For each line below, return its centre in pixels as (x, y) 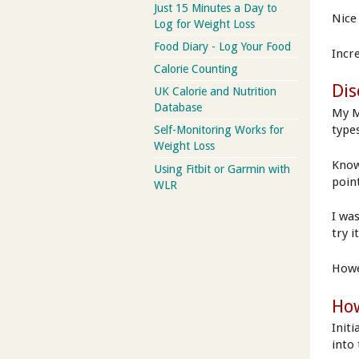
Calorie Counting (196, 69)
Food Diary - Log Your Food (222, 46)
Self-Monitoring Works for (219, 130)
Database (178, 108)
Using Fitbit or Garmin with (222, 169)
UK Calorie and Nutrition (215, 92)
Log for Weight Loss (204, 24)
